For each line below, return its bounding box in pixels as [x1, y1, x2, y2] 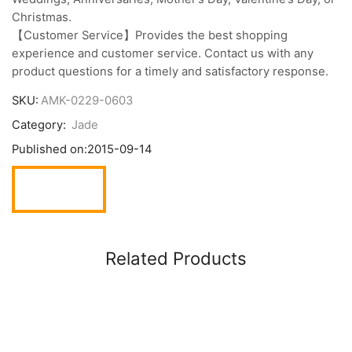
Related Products [105, 247, 247, 269]
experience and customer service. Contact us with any [12, 46, 313, 60]
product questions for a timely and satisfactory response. [12, 64, 328, 79]
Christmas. [12, 9, 71, 24]
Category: [12, 118, 69, 133]
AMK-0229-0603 [41, 93, 133, 108]
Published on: [12, 142, 87, 157]
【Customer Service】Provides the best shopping [12, 27, 288, 42]
